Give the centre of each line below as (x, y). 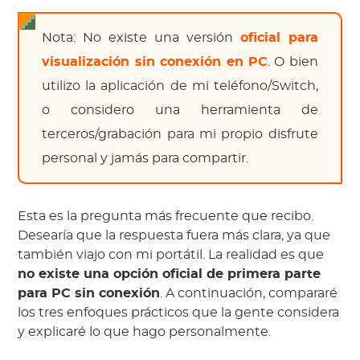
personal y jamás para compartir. (145, 159)
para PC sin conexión (89, 294)
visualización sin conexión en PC (155, 62)
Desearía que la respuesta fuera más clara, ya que (174, 236)
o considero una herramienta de (180, 110)
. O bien (292, 62)
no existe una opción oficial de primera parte (170, 274)
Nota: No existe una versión (141, 38)
